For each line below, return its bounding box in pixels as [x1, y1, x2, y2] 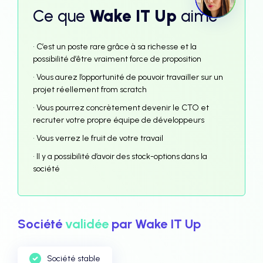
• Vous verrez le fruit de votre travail [33, 133, 163, 143]
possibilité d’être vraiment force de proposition [33, 54, 201, 64]
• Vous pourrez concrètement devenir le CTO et [33, 103, 209, 113]
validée [65, 216, 109, 232]
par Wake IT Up [109, 216, 201, 232]
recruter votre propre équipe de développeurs [33, 115, 204, 125]
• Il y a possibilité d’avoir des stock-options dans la [33, 151, 207, 161]
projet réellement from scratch [33, 85, 147, 95]
